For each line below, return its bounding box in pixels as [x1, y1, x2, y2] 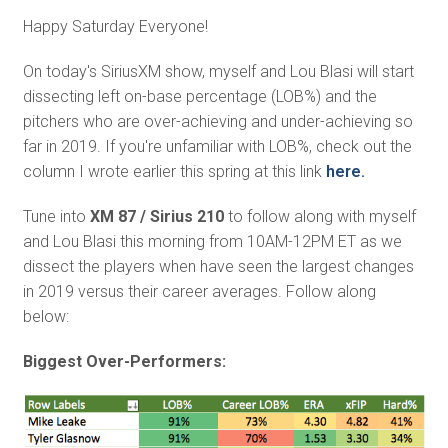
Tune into [22, 206, 90, 226]
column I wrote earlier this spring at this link [22, 161, 326, 181]
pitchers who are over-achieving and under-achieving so [22, 111, 413, 131]
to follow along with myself [223, 206, 416, 226]
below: [22, 306, 69, 326]
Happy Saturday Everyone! [22, 16, 208, 36]
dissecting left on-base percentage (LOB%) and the [22, 86, 377, 106]
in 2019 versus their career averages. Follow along [22, 281, 376, 301]
